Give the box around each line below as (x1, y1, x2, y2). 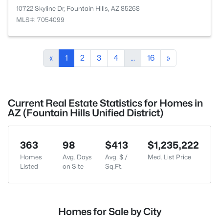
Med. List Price (148, 153, 191, 161)
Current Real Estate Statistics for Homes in (8, 97, 203, 109)
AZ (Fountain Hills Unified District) (8, 107, 163, 119)
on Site (63, 162, 84, 170)
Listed (20, 162, 38, 170)
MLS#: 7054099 (16, 16, 65, 23)
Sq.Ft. (105, 162, 123, 170)
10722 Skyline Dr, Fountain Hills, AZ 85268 (16, 4, 140, 12)
